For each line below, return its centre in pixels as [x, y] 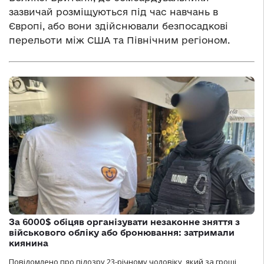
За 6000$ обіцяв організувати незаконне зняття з [124, 222]
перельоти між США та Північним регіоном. [119, 40]
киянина [29, 243]
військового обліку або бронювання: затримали [122, 233]
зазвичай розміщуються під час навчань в [113, 12]
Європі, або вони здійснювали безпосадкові [118, 26]
